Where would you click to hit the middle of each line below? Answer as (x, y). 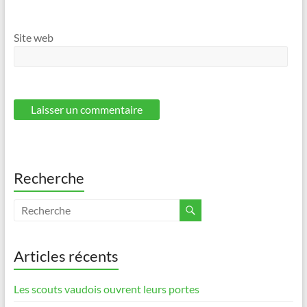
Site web (33, 38)
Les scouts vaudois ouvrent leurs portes (106, 288)
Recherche (49, 177)
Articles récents (66, 256)
